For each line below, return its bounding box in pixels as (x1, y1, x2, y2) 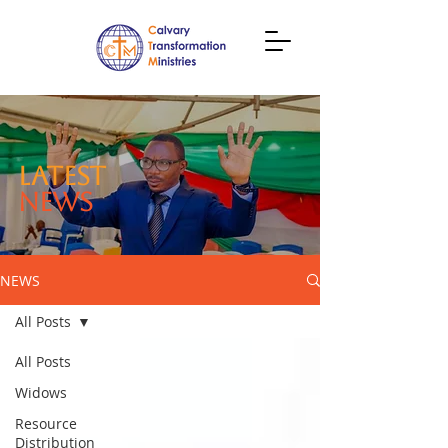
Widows (15, 383, 67, 402)
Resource (15, 414, 77, 433)
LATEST (18, 161, 106, 191)
